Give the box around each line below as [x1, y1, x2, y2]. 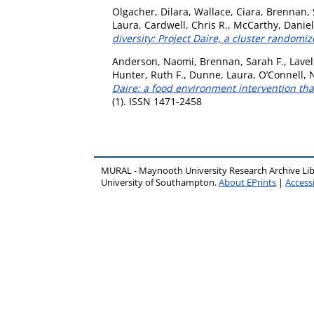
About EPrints [219, 177, 277, 189]
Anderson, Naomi [112, 55, 194, 68]
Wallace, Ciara [194, 5, 261, 18]
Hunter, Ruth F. [112, 68, 184, 81]
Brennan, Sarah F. [200, 55, 284, 68]
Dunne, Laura [189, 68, 253, 81]
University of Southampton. [101, 177, 219, 189]
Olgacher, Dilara [112, 5, 189, 18]
